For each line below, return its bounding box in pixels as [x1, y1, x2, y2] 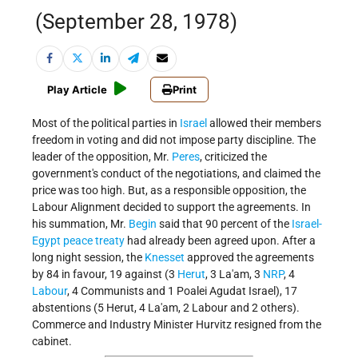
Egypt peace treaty [32, 234, 125, 248]
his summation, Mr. [32, 217, 129, 231]
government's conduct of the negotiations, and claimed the [32, 167, 320, 181]
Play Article [47, 83, 107, 97]
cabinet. [32, 335, 72, 348]
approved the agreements [185, 251, 314, 265]
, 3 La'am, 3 [205, 268, 263, 281]
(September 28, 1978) [35, 10, 237, 34]
